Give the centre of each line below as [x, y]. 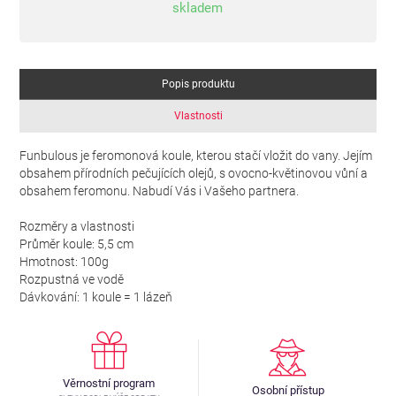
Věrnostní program [109, 383]
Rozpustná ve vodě [72, 279]
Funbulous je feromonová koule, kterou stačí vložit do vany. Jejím [196, 156]
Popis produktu [198, 84]
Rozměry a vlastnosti [77, 226]
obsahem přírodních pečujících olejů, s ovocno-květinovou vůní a [194, 173]
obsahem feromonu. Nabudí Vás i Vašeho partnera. [159, 191]
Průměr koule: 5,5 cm [76, 244]
